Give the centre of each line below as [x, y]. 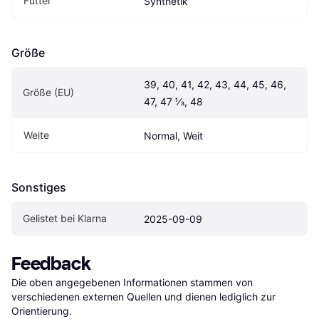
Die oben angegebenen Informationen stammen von [132, 282]
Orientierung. [42, 310]
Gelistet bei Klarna [65, 218]
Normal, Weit [173, 135]
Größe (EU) [48, 92]
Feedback [51, 263]
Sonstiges [39, 187]
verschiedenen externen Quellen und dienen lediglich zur [143, 296]
